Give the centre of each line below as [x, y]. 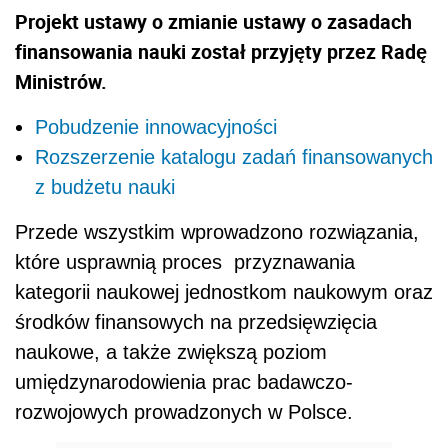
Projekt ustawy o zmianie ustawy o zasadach [213, 21]
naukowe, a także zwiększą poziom [171, 351]
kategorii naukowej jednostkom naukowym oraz [224, 291]
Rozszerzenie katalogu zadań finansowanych [234, 156]
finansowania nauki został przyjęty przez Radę [221, 51]
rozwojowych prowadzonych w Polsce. [184, 411]
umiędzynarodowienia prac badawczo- [184, 381]
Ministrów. [61, 81]
